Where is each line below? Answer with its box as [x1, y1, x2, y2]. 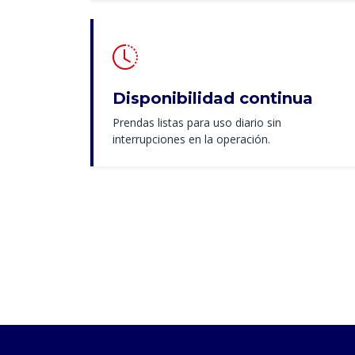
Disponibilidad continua [113, 89, 313, 109]
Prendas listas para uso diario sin [113, 115, 281, 131]
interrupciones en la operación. [113, 132, 270, 147]
